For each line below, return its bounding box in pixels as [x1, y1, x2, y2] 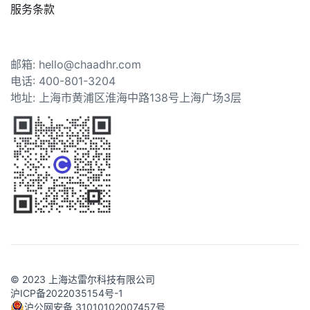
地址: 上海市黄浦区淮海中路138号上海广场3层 [10, 91, 241, 105]
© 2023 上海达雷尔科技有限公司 [10, 273, 155, 286]
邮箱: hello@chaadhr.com [10, 57, 141, 72]
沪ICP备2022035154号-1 [10, 287, 123, 300]
